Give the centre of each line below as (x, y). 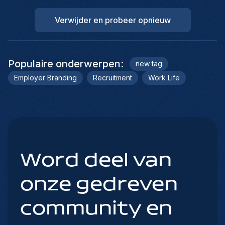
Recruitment (113, 78)
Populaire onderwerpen (64, 64)
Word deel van (96, 161)
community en (96, 209)
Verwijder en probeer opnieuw (113, 20)
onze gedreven (99, 185)
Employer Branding (45, 78)
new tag (149, 64)
